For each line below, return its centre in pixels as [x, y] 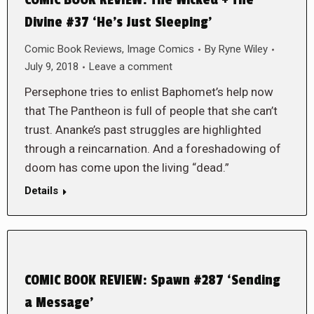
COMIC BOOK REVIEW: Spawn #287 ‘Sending [152, 280]
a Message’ [59, 303]
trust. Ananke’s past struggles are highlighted [143, 130]
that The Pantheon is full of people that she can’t [151, 111]
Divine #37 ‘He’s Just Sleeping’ [118, 22]
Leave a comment [131, 67]
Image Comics [161, 49]
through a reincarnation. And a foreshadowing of [153, 149]
